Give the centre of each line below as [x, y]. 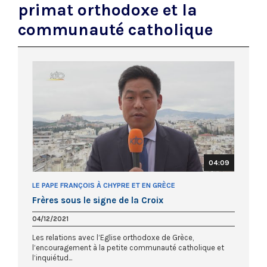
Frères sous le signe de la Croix [98, 201]
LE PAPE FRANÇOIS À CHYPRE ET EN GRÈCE [104, 186]
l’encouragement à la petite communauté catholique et [128, 248]
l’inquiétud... [52, 258]
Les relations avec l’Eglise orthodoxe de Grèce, [113, 238]
